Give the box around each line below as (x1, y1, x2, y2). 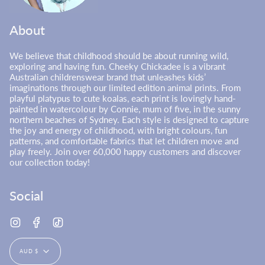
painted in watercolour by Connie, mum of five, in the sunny (9, 104, 241, 115)
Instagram (21, 215, 58, 226)
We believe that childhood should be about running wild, (9, 50, 228, 62)
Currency (9, 231, 104, 260)
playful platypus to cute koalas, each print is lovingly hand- (9, 93, 236, 104)
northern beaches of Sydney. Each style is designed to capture (9, 114, 249, 125)
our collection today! (9, 157, 90, 168)
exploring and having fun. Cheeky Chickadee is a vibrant (9, 61, 225, 72)
